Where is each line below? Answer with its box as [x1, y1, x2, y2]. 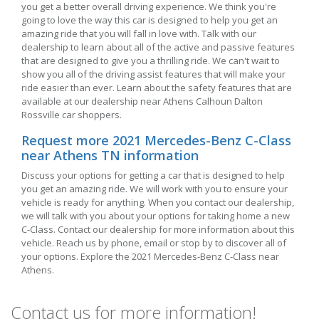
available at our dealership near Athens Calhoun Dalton [21, 95, 263, 108]
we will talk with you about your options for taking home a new [21, 209, 290, 223]
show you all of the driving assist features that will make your [21, 68, 286, 81]
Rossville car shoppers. [21, 108, 122, 122]
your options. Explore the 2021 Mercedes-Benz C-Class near [21, 250, 279, 263]
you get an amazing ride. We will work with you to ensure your [21, 182, 288, 196]
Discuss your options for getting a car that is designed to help [21, 169, 285, 182]
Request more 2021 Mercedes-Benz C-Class [21, 132, 291, 150]
